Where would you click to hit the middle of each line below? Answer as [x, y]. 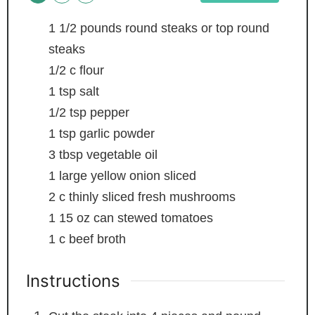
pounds [101, 28]
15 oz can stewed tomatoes [136, 218]
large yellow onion [109, 175]
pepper [109, 112]
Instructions [73, 281]
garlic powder [117, 133]
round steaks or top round [197, 28]
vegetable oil [122, 154]
